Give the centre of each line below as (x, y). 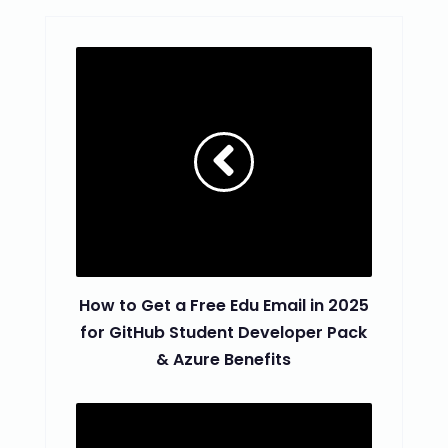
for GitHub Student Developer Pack (224, 333)
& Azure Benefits (224, 360)
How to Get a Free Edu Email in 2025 (223, 306)
